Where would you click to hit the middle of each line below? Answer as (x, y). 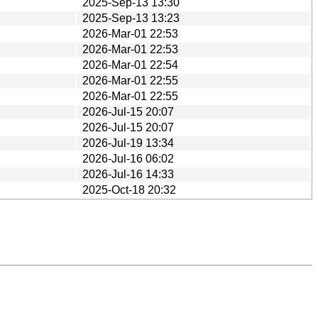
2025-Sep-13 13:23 (131, 18)
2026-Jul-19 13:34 (128, 143)
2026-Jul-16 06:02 (128, 158)
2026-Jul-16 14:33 (128, 174)
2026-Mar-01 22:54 (130, 65)
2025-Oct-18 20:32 (129, 190)
